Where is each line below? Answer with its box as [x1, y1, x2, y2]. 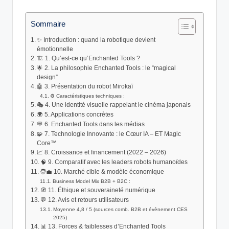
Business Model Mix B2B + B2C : [53, 178, 131, 185]
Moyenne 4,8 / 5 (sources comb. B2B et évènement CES [53, 207, 188, 213]
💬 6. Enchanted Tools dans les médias [37, 121, 145, 128]
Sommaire [31, 19, 65, 28]
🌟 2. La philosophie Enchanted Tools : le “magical [37, 65, 176, 72]
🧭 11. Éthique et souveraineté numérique [40, 187, 156, 194]
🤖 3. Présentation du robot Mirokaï [37, 83, 133, 90]
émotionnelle [37, 46, 74, 53]
